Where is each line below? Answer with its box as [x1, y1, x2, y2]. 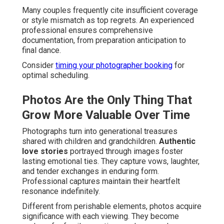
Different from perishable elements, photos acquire [22, 201, 201, 211]
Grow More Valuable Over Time [22, 108, 190, 122]
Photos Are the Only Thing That [22, 93, 192, 107]
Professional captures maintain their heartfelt [22, 176, 180, 186]
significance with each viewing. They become [22, 211, 179, 221]
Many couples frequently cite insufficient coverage [22, 5, 198, 15]
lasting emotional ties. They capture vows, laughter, [22, 156, 199, 166]
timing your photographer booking [55, 60, 172, 70]
